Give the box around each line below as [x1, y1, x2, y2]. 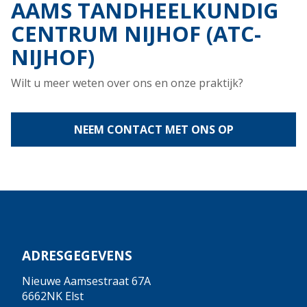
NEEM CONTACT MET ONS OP [73, 122, 234, 138]
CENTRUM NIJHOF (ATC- [11, 19, 261, 49]
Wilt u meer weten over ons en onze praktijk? [11, 75, 243, 91]
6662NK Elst [22, 288, 84, 304]
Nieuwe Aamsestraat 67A [22, 273, 151, 288]
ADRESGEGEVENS [22, 246, 132, 265]
